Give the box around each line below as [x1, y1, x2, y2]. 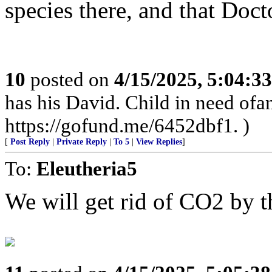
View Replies [136, 137, 182, 146]
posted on [25, 68, 114, 90]
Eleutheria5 [36, 157, 137, 180]
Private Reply [56, 137, 107, 146]
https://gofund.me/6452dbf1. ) [5, 114, 250, 137]
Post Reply [10, 137, 50, 146]
